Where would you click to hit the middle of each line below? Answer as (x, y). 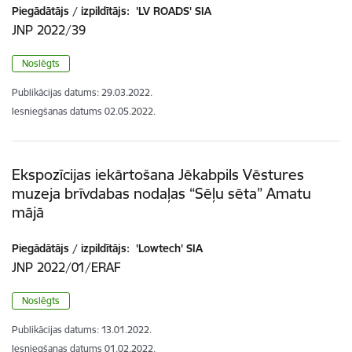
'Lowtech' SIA (168, 249)
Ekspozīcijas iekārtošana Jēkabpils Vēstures (158, 175)
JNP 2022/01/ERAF (66, 268)
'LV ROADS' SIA (172, 11)
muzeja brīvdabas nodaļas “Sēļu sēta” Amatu (161, 194)
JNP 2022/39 (49, 30)
